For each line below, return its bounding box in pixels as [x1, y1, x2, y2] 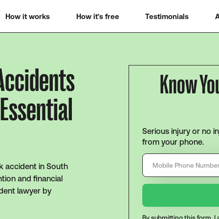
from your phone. [142, 137, 205, 146]
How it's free [76, 12, 119, 21]
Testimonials [145, 12, 189, 21]
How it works [5, 12, 50, 21]
